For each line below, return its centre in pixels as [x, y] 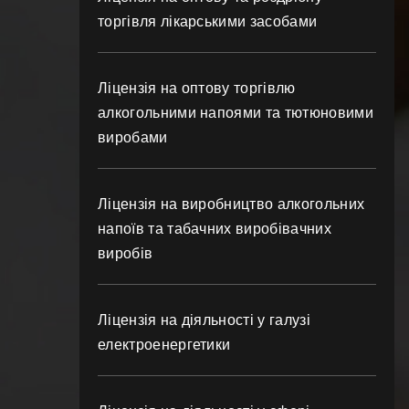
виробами [133, 137]
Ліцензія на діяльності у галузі [204, 320]
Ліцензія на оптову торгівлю [197, 88]
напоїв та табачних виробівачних [215, 229]
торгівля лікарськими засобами [208, 21]
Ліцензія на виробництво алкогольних [231, 204]
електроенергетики [164, 345]
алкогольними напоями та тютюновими [236, 113]
